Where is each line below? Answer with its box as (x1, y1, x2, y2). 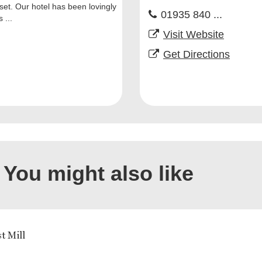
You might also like (3, 161, 194, 186)
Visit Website (163, 29, 224, 41)
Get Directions (163, 49, 230, 61)
